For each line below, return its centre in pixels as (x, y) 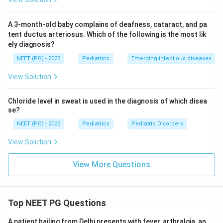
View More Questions (111, 165)
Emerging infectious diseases (171, 58)
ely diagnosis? (31, 44)
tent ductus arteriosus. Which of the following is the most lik (107, 34)
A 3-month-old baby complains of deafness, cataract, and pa (108, 24)
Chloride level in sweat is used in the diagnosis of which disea (108, 101)
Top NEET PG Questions (57, 203)
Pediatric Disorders (157, 124)
